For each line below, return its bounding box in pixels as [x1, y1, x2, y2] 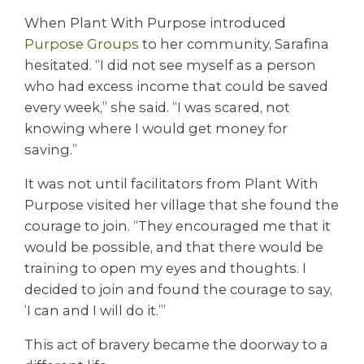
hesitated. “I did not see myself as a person [24, 56, 316, 73]
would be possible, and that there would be [24, 238, 323, 255]
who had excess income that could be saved [24, 77, 328, 94]
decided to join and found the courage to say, [24, 280, 332, 297]
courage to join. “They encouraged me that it [24, 217, 331, 234]
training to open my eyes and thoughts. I [24, 259, 306, 276]
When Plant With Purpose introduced [24, 14, 286, 31]
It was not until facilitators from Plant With [24, 175, 318, 192]
